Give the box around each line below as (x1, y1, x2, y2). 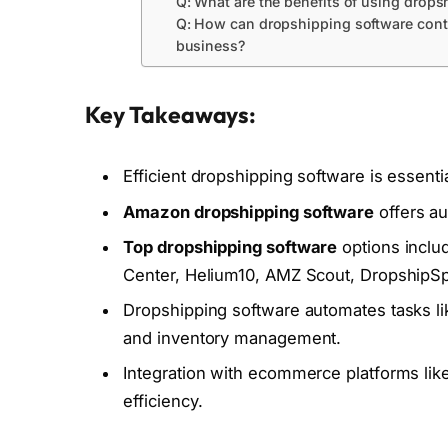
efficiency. (123, 391, 203, 412)
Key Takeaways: (85, 100, 257, 130)
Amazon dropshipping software (123, 201, 375, 222)
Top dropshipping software (123, 236, 338, 257)
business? (175, 36, 245, 54)
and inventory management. (123, 328, 342, 349)
